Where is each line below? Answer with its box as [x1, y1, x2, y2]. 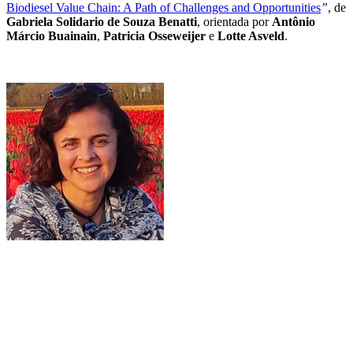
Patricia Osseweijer [103, 28, 206, 43]
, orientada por [197, 14, 272, 28]
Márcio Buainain [6, 28, 97, 43]
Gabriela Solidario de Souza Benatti [6, 14, 197, 28]
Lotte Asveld [217, 28, 284, 43]
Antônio [272, 14, 315, 28]
